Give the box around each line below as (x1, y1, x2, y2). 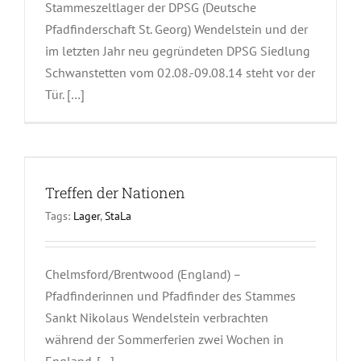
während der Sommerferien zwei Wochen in (45, 330, 284, 347)
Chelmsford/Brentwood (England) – (45, 265, 241, 282)
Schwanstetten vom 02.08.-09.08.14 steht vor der (45, 64, 315, 81)
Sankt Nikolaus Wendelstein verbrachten (45, 309, 268, 326)
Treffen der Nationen (45, 182, 185, 202)
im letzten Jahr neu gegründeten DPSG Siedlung (45, 42, 310, 59)
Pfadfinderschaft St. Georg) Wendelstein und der (45, 20, 308, 37)
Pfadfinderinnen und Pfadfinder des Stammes (45, 287, 296, 304)
